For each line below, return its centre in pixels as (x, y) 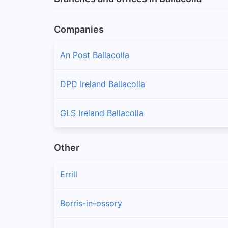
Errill (69, 174)
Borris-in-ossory (91, 203)
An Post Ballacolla (95, 55)
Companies (79, 29)
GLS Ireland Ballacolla (102, 113)
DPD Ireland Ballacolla (103, 84)
